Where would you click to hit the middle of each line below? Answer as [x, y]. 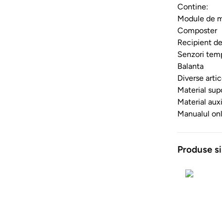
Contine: [193, 6]
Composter [197, 30]
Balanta [191, 66]
